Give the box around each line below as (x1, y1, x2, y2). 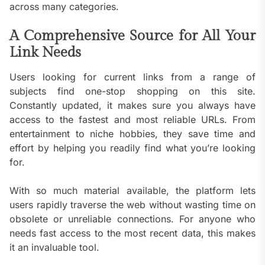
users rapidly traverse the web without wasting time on (9, 199, 256, 211)
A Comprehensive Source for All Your (9, 28, 256, 45)
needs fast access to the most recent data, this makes (9, 227, 256, 240)
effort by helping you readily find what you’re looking (9, 142, 256, 154)
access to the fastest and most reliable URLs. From (9, 114, 256, 126)
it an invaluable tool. (9, 241, 99, 254)
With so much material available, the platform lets (9, 185, 256, 197)
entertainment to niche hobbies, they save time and (9, 128, 256, 140)
